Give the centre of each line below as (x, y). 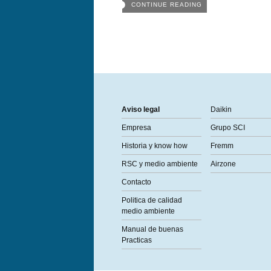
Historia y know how (154, 146)
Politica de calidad (152, 200)
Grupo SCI (227, 128)
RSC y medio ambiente (159, 164)
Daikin (221, 109)
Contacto (136, 182)
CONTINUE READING (167, 5)
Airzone (223, 164)
